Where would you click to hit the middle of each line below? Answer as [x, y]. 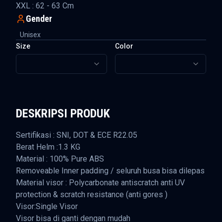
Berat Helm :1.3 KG [48, 147]
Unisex [30, 35]
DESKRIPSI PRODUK [63, 113]
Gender [39, 19]
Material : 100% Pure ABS [60, 159]
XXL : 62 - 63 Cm [45, 6]
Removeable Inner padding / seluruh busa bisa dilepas [110, 171]
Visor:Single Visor [47, 206]
